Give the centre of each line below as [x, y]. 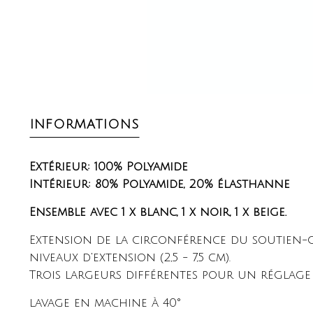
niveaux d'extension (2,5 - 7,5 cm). [130, 257]
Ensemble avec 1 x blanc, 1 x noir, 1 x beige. [158, 212]
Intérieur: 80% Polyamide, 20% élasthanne [160, 184]
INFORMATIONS [85, 124]
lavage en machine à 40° [105, 303]
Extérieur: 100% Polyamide [109, 166]
